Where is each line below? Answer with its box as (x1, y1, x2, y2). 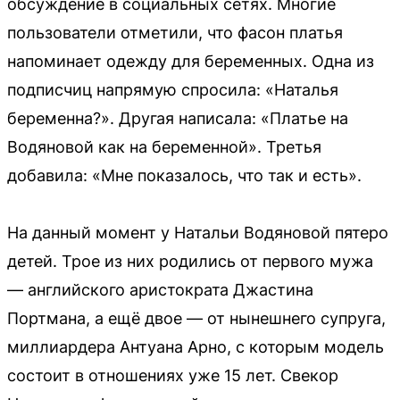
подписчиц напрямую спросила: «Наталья (7, 80, 338, 100)
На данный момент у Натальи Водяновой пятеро (7, 223, 388, 243)
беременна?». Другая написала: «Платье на (7, 109, 348, 129)
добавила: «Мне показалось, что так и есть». (7, 166, 362, 186)
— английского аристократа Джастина (7, 280, 313, 300)
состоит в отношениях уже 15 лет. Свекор (7, 366, 338, 386)
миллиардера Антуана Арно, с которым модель (7, 337, 384, 357)
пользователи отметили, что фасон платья (7, 23, 343, 43)
